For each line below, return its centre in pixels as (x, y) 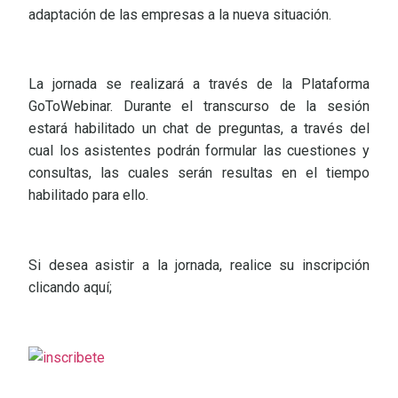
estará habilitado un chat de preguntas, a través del (199, 129)
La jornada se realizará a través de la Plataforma (199, 84)
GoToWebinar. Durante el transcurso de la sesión (199, 107)
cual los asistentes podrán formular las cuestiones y (199, 151)
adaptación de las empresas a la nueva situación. (180, 14)
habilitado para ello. (88, 195)
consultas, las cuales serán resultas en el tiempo (199, 173)
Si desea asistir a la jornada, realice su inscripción (199, 266)
